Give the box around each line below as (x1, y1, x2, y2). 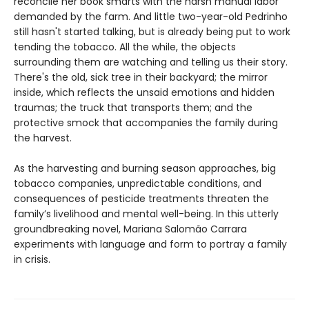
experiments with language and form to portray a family (14, 237, 287, 252)
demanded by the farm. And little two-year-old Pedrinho (14, 10, 288, 24)
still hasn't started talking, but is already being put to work (14, 25, 290, 39)
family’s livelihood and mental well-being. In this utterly (14, 207, 279, 221)
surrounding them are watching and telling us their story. (14, 55, 288, 70)
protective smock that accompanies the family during (14, 116, 278, 130)
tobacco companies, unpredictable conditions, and (14, 177, 261, 191)
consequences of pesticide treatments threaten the (14, 192, 269, 206)
